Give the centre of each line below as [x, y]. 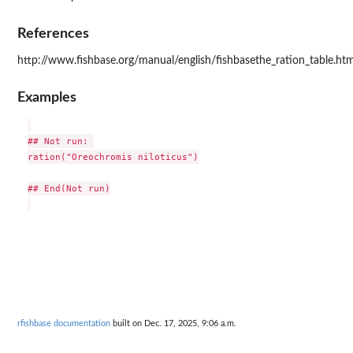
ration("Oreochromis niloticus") [113, 157]
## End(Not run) [69, 189]
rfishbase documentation [64, 323]
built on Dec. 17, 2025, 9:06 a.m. [173, 323]
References [53, 33]
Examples [47, 98]
